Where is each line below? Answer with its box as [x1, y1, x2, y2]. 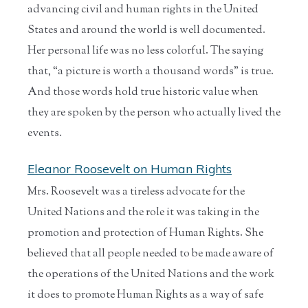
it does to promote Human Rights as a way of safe [27, 287, 263, 303]
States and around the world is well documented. [27, 22, 265, 38]
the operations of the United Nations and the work [27, 266, 274, 283]
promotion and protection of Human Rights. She [27, 225, 263, 241]
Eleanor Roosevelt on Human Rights [27, 160, 232, 176]
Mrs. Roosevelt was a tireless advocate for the [27, 184, 245, 200]
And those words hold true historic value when [27, 84, 258, 100]
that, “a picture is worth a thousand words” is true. [27, 63, 274, 80]
